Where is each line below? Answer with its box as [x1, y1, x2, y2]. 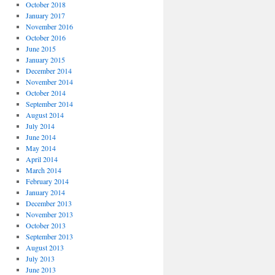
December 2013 [25, 198, 72, 208]
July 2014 [25, 121, 55, 131]
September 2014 [25, 99, 73, 109]
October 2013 [25, 220, 66, 230]
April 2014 [25, 154, 58, 164]
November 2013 [25, 209, 73, 219]
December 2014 [25, 66, 72, 76]
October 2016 [25, 33, 66, 42]
